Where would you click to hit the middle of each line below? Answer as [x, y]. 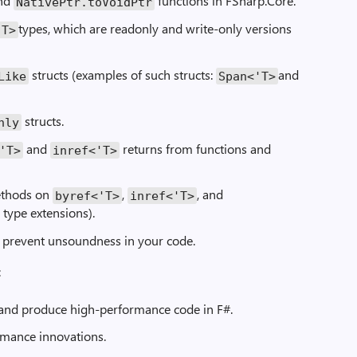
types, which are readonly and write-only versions [155, 28]
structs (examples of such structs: [123, 75]
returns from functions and [196, 149]
